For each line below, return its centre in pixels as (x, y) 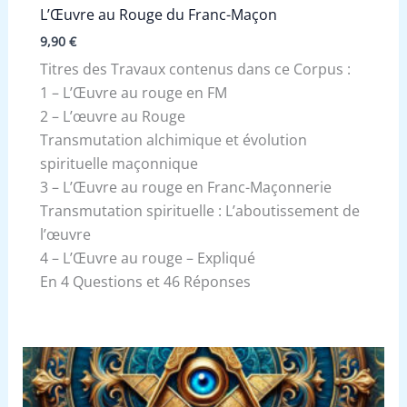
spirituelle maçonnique (119, 163)
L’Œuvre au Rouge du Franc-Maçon (158, 15)
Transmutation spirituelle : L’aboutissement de (199, 210)
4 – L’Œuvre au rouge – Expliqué (147, 258)
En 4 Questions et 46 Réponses (145, 281)
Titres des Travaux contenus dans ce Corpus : (195, 69)
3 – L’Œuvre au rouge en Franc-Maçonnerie (185, 187)
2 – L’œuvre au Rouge (112, 116)
